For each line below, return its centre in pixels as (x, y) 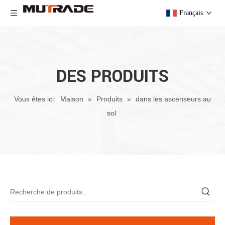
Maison (72, 99)
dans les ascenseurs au (173, 99)
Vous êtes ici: (35, 99)
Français (191, 13)
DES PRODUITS (113, 77)
